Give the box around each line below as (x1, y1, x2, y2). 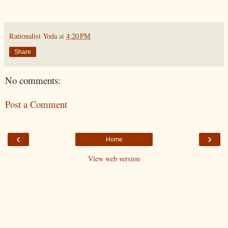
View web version (88, 154, 140, 164)
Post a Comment (5, 97, 67, 110)
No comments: (5, 74, 61, 87)
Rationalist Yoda (9, 31, 57, 41)
